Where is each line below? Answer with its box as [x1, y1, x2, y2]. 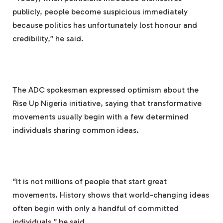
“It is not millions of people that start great [12, 177, 167, 187]
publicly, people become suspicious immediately [12, 7, 188, 17]
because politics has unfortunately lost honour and [12, 20, 197, 30]
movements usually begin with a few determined [12, 112, 189, 122]
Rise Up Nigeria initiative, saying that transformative [12, 99, 202, 109]
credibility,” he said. [12, 34, 84, 44]
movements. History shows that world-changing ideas [12, 190, 209, 200]
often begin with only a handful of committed [12, 204, 179, 214]
